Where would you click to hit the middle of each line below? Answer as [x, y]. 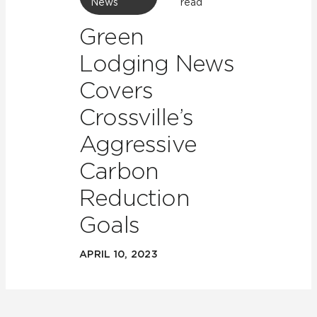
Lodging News [157, 63]
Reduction [134, 198]
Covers [116, 90]
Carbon [119, 171]
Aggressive [138, 144]
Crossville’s [137, 117]
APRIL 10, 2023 [119, 254]
